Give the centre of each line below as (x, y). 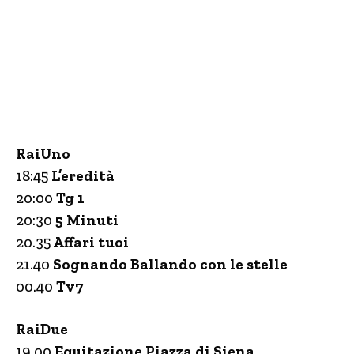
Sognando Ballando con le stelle (170, 264)
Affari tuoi (90, 242)
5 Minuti (85, 220)
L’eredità (83, 176)
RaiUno (43, 154)
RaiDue (42, 329)
